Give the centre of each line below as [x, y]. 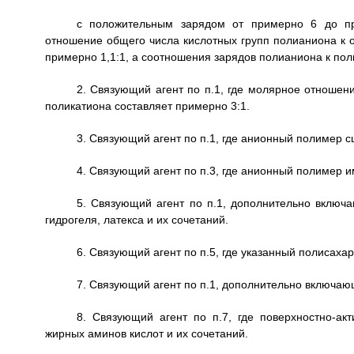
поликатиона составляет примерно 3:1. [147, 106]
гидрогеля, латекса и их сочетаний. [136, 220]
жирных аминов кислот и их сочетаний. [146, 333]
